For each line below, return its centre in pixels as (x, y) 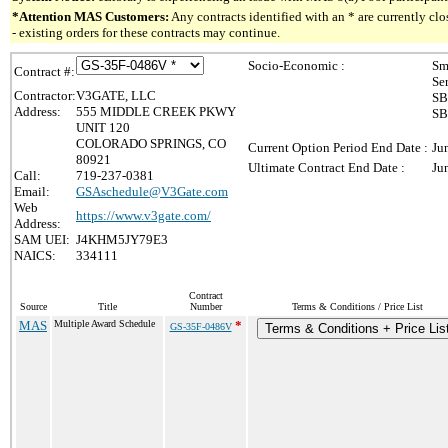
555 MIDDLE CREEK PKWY (156, 111)
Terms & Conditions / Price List (357, 306)
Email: (32, 191)
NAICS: (35, 255)
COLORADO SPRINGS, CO (151, 143)
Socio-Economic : (296, 65)
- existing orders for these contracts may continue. (146, 32)
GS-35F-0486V (200, 326)
